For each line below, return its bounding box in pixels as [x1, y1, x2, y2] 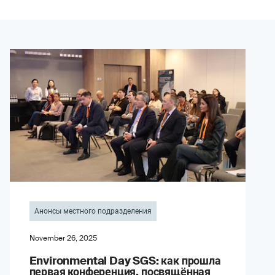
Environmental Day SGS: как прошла [29, 254, 221, 269]
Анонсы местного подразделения [34, 206, 152, 217]
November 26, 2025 [29, 233, 97, 244]
